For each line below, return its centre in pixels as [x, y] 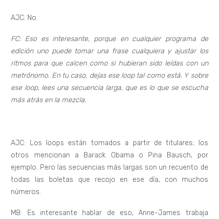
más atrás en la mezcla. [49, 100]
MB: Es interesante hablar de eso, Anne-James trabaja [109, 213]
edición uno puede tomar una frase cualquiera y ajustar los [109, 51]
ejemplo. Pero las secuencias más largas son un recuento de [109, 167]
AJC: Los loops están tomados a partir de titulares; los [109, 143]
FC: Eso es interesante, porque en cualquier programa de [109, 39]
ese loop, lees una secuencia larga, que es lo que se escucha [109, 88]
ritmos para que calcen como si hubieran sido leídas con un [109, 64]
